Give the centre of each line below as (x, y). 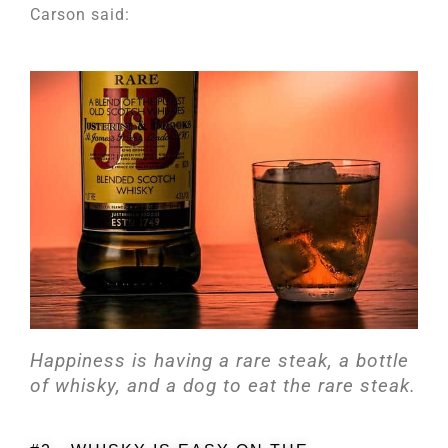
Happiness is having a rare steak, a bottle (219, 361)
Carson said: (80, 14)
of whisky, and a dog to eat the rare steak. (223, 386)
